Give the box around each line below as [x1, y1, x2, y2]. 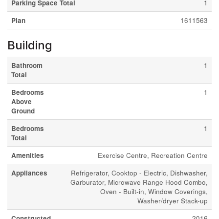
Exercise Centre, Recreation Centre [98, 151, 208, 160]
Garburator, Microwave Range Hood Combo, [70, 177, 208, 187]
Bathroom [11, 61, 43, 70]
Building [7, 38, 52, 52]
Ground [11, 106, 35, 115]
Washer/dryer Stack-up [137, 196, 208, 205]
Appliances [11, 168, 47, 177]
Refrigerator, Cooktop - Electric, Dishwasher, [71, 168, 208, 177]
